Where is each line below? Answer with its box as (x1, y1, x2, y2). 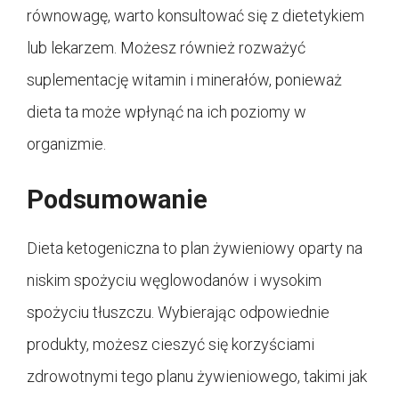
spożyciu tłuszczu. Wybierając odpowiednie (27, 302, 330, 322)
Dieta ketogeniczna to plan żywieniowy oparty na (27, 238, 362, 257)
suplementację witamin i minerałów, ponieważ (27, 69, 342, 89)
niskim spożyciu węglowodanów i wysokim (27, 270, 322, 289)
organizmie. (27, 134, 106, 153)
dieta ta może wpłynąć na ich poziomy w (27, 102, 306, 121)
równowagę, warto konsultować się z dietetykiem (27, 5, 364, 25)
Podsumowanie (27, 183, 208, 215)
